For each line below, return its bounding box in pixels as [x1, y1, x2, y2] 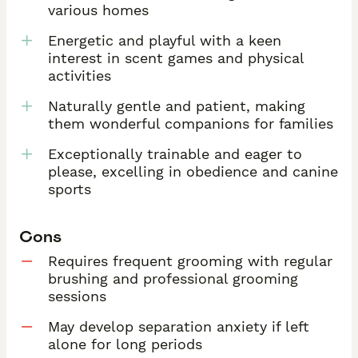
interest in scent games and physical [48, 49, 304, 66]
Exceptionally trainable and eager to [48, 145, 302, 162]
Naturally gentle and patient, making [48, 97, 305, 114]
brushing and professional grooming [48, 270, 298, 288]
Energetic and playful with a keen [48, 31, 281, 49]
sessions [48, 288, 106, 305]
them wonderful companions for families [48, 114, 333, 132]
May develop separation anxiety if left [48, 318, 309, 336]
